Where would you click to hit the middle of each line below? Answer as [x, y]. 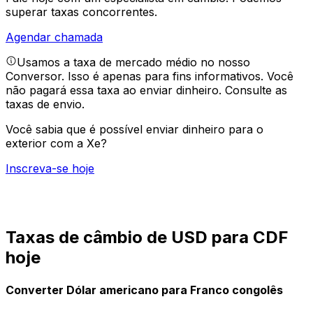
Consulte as [256, 90]
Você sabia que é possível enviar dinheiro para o [134, 130]
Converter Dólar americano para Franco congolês [144, 290]
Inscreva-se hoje [50, 169]
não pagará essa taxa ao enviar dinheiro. [115, 90]
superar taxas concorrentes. [81, 12]
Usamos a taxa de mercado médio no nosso [133, 63]
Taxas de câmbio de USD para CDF [147, 238]
